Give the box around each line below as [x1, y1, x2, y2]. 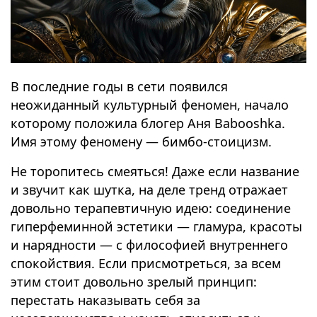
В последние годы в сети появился [11, 78, 228, 96]
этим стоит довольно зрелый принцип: [11, 273, 257, 291]
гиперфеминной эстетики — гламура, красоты [11, 218, 302, 236]
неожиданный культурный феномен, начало [11, 96, 289, 114]
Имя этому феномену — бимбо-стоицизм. [11, 133, 272, 151]
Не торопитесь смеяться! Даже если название [11, 163, 299, 180]
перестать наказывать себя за [11, 292, 200, 309]
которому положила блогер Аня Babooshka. [11, 115, 285, 132]
